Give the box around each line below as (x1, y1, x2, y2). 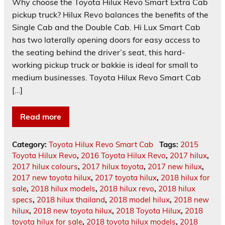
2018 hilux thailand (37, 195, 105, 205)
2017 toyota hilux (95, 173, 157, 183)
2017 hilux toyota (82, 162, 144, 172)
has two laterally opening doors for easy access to (12, 35, 200, 45)
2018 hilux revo (99, 184, 154, 194)
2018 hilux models (31, 184, 95, 194)
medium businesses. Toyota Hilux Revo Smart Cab (12, 72, 201, 83)
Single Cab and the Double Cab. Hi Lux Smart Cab (12, 22, 200, 33)
